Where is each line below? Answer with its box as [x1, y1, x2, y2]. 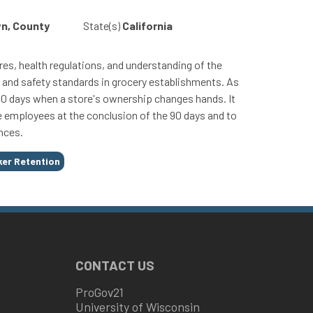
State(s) [83, 18, 120, 32]
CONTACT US [75, 257, 154, 274]
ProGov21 [75, 284, 124, 300]
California [122, 18, 173, 32]
